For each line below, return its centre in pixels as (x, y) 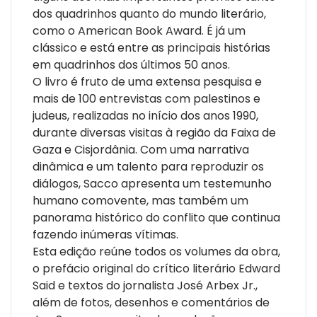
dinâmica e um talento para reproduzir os (148, 166)
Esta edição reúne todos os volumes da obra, (156, 251)
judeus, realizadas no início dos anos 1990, (145, 115)
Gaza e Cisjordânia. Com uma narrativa (141, 149)
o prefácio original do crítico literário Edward (156, 268)
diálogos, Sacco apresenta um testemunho (152, 183)
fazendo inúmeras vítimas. (105, 234)
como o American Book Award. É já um (139, 30)
